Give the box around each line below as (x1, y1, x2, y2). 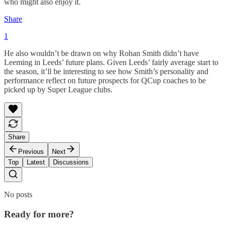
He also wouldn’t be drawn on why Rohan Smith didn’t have (4, 49, 199, 58)
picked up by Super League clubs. (4, 85, 112, 94)
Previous (18, 148, 44, 155)
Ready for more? (4, 208, 74, 219)
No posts (4, 190, 32, 199)
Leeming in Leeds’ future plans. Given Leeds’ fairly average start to (4, 58, 218, 67)
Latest (27, 158, 45, 166)
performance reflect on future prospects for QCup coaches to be (4, 76, 206, 85)
